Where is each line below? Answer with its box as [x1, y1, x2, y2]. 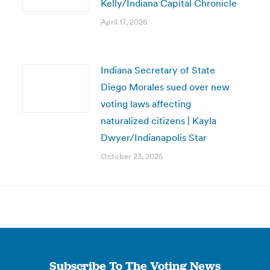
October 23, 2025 [100, 151, 163, 162]
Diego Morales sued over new [100, 81, 230, 93]
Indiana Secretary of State [100, 64, 215, 76]
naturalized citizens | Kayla [100, 115, 216, 127]
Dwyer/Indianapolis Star [100, 131, 207, 143]
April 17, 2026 [100, 17, 148, 27]
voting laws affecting [100, 98, 191, 110]
